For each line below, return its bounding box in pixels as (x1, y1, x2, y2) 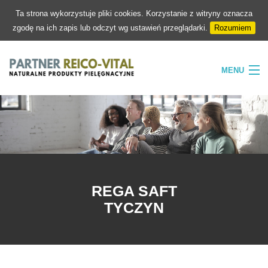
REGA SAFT (91, 182, 177, 200)
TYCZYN (104, 199, 164, 217)
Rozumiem (214, 23, 251, 32)
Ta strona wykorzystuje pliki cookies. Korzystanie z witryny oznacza (16, 9, 252, 18)
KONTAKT (6, 221, 56, 233)
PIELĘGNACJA (6, 173, 80, 185)
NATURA (6, 149, 50, 161)
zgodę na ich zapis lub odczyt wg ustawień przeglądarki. (13, 23, 210, 32)
